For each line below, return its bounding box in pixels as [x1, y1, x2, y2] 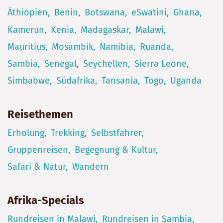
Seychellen [83, 58, 128, 69]
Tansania [101, 75, 138, 87]
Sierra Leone [134, 58, 187, 69]
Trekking [50, 127, 85, 138]
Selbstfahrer [91, 127, 141, 138]
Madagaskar [80, 24, 129, 35]
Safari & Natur [7, 161, 66, 173]
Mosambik [51, 41, 93, 52]
